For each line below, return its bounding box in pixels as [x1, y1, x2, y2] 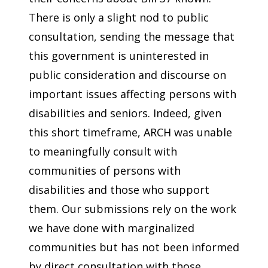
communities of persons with [29, 163, 181, 178]
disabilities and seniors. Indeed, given [29, 106, 221, 121]
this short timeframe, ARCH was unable [29, 125, 232, 140]
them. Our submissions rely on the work [29, 202, 236, 217]
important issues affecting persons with [29, 87, 236, 102]
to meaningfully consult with [29, 144, 177, 159]
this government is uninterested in [29, 48, 209, 63]
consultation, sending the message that [29, 29, 234, 44]
